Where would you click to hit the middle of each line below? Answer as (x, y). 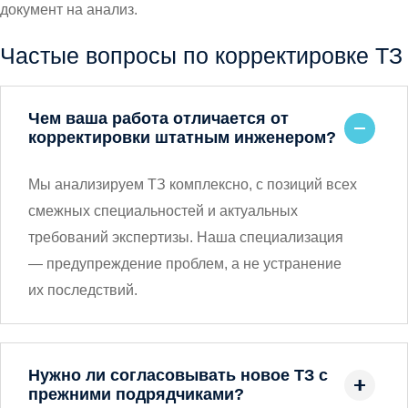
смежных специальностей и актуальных (163, 211)
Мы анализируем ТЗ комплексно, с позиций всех (193, 185)
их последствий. (83, 291)
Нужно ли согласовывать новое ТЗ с (178, 376)
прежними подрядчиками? (136, 395)
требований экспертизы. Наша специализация (186, 238)
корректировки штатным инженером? (182, 138)
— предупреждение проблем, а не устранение (185, 264)
